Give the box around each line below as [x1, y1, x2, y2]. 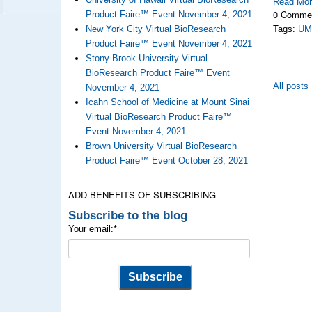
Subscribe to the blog [68, 208, 187, 222]
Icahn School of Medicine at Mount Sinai [85, 97, 249, 107]
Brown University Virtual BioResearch [85, 141, 237, 151]
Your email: [68, 224, 114, 234]
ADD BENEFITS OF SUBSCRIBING [68, 188, 216, 201]
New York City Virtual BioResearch [85, 24, 226, 34]
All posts [273, 81, 309, 91]
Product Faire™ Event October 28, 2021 [85, 155, 248, 166]
